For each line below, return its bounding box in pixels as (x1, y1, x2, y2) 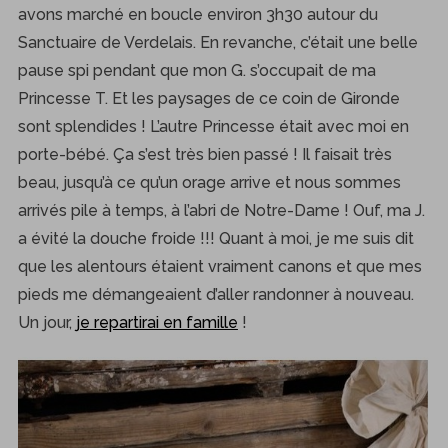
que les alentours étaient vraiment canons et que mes (17, 256, 422, 276)
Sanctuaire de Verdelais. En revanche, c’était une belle (17, 32, 418, 52)
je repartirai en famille (75, 312, 238, 332)
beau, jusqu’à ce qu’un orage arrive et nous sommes (17, 172, 401, 192)
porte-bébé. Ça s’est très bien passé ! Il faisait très (17, 144, 392, 164)
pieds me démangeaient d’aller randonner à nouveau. (17, 284, 414, 304)
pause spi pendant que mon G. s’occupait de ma (17, 60, 376, 80)
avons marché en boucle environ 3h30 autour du (17, 4, 378, 24)
